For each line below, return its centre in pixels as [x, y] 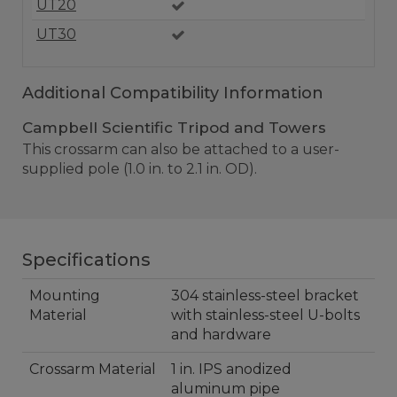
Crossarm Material [93, 369]
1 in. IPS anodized [231, 369]
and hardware [221, 335]
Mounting [65, 296]
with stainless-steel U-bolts [265, 315]
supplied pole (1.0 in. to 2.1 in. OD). [140, 169]
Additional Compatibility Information [173, 93]
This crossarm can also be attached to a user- [181, 149]
